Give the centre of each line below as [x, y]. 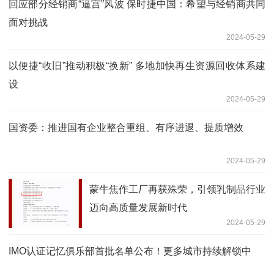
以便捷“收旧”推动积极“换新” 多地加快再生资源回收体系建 [137, 65]
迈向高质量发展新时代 [138, 207]
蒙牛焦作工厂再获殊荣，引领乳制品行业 [177, 189]
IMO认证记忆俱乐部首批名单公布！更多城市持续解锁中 [130, 251]
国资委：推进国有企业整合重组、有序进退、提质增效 [126, 127]
